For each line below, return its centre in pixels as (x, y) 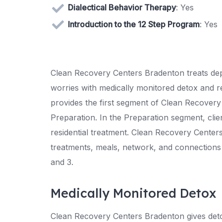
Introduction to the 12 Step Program (134, 24)
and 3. (62, 162)
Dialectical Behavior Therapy (122, 7)
